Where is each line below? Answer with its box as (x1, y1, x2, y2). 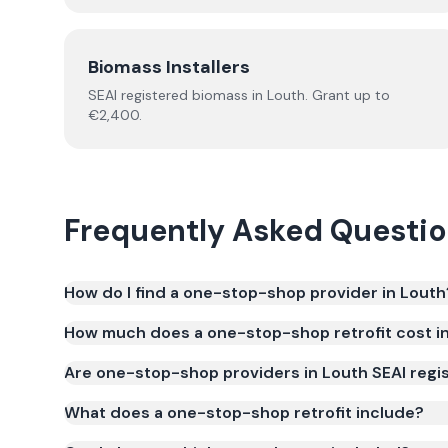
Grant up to (308, 86, 390, 104)
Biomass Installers (88, 55, 250, 79)
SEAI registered (88, 86, 192, 104)
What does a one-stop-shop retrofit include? (64, 402, 424, 423)
